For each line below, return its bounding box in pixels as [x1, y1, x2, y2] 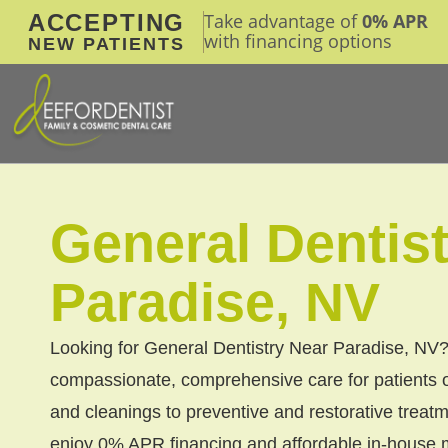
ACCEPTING [27, 9, 186, 36]
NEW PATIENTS [28, 34, 185, 54]
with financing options [204, 29, 392, 53]
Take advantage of [204, 9, 362, 33]
